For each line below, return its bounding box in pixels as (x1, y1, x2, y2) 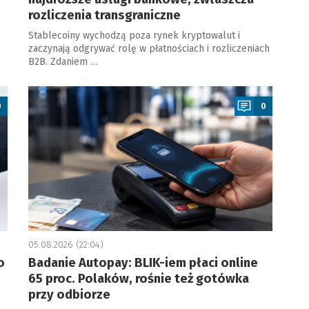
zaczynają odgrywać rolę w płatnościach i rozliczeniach (28, 43, 270, 54)
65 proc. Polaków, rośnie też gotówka (28, 271, 249, 286)
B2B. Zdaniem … (28, 56, 98, 68)
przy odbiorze (28, 287, 110, 302)
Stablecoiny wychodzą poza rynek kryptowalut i (28, 30, 240, 41)
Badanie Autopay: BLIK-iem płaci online (28, 255, 258, 270)
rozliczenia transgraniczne (28, 8, 181, 23)
